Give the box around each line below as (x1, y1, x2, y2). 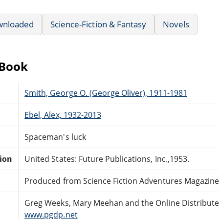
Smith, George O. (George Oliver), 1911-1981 (24, 87, 187, 98)
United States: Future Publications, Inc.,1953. (24, 153, 189, 164)
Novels (163, 18, 190, 30)
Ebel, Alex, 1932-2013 (24, 109, 101, 120)
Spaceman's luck (24, 131, 86, 142)
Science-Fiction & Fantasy (50, 18, 147, 30)
